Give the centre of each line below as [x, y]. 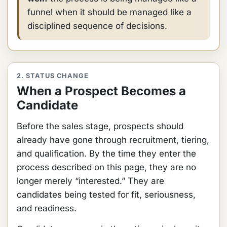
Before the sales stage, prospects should [100, 126]
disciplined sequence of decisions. [97, 26]
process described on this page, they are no [106, 167]
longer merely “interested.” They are [90, 181]
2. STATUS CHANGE [53, 76]
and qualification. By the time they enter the [106, 154]
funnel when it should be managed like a [109, 12]
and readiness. [47, 208]
